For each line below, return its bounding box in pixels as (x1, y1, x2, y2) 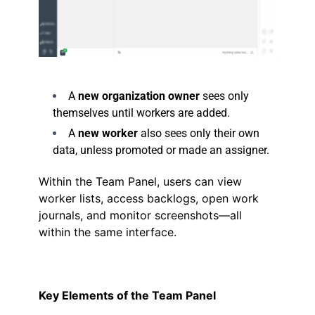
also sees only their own (138, 126, 259, 140)
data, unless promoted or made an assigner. (53, 143, 269, 157)
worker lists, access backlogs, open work (39, 191, 259, 205)
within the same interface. (39, 224, 176, 239)
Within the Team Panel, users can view (39, 174, 242, 188)
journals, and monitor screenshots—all (39, 207, 242, 222)
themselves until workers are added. (53, 105, 230, 120)
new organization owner (78, 89, 200, 103)
